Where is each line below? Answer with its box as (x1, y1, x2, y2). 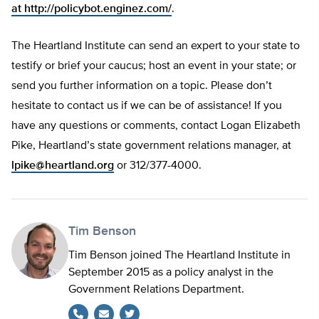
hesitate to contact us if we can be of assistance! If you (11, 100, 282, 113)
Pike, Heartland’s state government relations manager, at (11, 140, 291, 152)
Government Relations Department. (68, 284, 244, 296)
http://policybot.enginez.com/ (24, 4, 172, 16)
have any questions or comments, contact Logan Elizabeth (11, 120, 300, 132)
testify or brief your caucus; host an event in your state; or (11, 61, 296, 73)
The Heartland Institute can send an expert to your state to (11, 41, 300, 53)
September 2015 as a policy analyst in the (68, 267, 273, 279)
